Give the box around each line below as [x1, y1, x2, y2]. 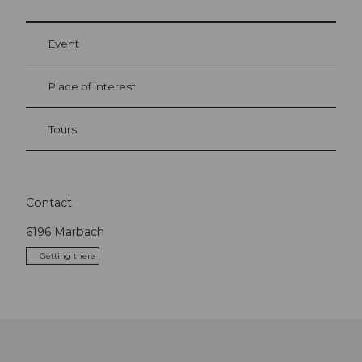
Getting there [40, 250, 95, 261]
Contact [26, 196, 72, 211]
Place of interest [48, 80, 136, 94]
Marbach [54, 224, 104, 239]
